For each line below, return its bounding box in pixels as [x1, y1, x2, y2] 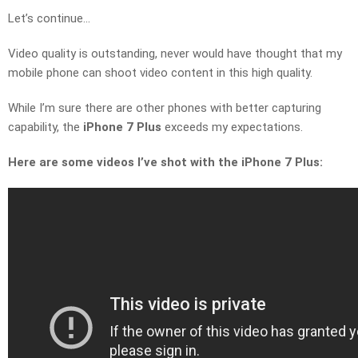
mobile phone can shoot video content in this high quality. [8, 66, 312, 81]
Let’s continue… [8, 11, 90, 26]
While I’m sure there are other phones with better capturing [8, 101, 321, 116]
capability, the [8, 120, 83, 135]
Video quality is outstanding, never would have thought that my [8, 46, 342, 62]
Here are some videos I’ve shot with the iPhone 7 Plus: [8, 155, 323, 170]
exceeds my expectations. [161, 120, 303, 135]
